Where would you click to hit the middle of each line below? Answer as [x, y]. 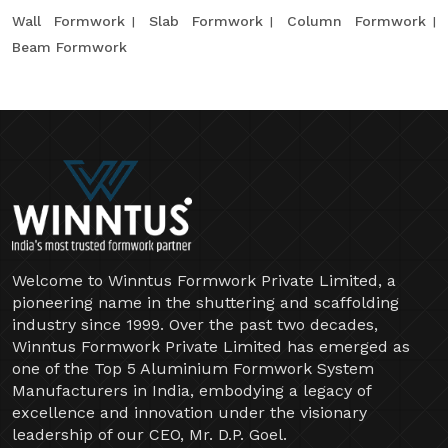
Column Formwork [356, 21]
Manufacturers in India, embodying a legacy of [191, 390]
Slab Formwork [206, 21]
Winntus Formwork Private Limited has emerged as [211, 346]
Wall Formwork [69, 21]
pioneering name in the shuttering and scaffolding [205, 302]
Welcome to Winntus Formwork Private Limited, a [204, 280]
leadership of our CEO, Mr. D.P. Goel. [149, 434]
